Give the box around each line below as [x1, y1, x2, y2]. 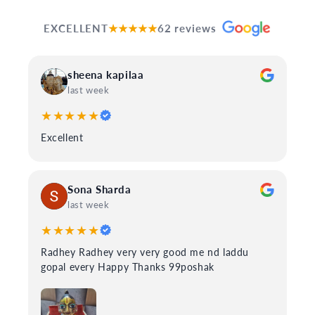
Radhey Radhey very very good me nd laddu [41, 246, 249, 258]
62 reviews [157, 22, 217, 34]
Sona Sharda [67, 183, 131, 195]
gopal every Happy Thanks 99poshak [41, 261, 214, 273]
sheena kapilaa [67, 68, 144, 81]
